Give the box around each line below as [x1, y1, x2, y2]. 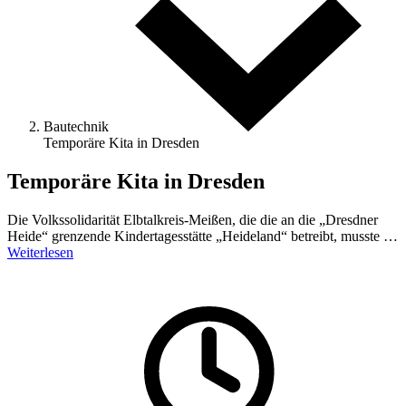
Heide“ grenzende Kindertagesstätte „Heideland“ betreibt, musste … [7, 228, 398, 245]
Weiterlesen [7, 245, 73, 261]
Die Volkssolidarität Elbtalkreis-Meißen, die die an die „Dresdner [7, 212, 378, 228]
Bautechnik [43, 119, 112, 135]
